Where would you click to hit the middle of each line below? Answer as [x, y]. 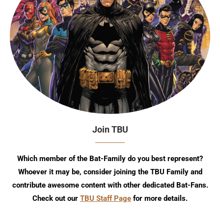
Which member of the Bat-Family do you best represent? [110, 158]
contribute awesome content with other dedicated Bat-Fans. [110, 185]
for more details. [159, 198]
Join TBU [110, 129]
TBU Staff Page [106, 198]
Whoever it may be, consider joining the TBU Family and [110, 172]
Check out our [56, 198]
